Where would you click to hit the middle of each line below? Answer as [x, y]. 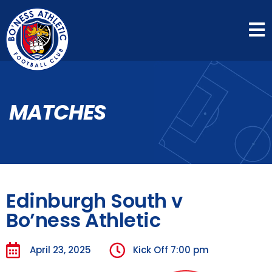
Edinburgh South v [94, 200]
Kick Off [151, 250]
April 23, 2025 [60, 250]
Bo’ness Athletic [83, 220]
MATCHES [57, 112]
